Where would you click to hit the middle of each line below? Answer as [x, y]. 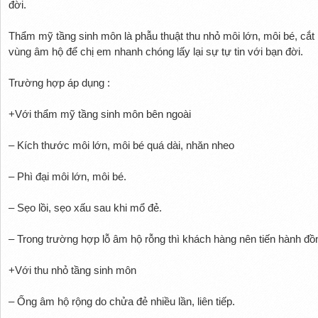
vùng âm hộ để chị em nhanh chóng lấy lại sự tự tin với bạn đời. [155, 51]
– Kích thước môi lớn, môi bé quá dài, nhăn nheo [121, 145]
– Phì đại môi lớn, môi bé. [67, 176]
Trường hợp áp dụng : [59, 82]
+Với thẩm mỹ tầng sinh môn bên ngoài [99, 114]
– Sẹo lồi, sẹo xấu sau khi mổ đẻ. [85, 207]
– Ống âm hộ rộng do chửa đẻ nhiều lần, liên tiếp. [121, 301]
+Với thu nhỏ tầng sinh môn [72, 270]
